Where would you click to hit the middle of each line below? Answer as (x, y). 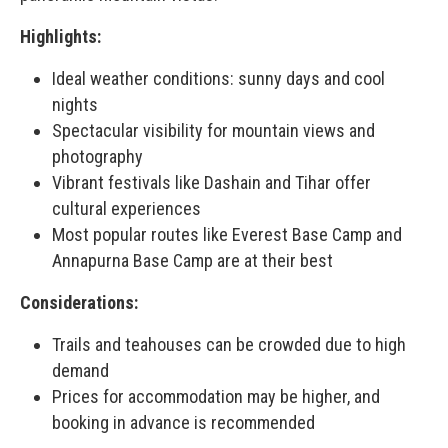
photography (97, 156)
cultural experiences (126, 208)
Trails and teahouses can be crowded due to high (229, 344)
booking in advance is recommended (183, 422)
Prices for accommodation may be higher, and (216, 396)
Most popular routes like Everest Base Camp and (227, 234)
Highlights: (60, 36)
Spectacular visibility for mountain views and (213, 130)
